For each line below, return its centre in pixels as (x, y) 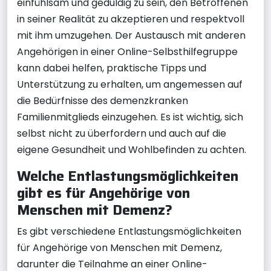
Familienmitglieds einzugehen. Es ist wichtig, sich (130, 117)
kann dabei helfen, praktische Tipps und (112, 68)
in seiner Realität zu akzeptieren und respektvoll (131, 19)
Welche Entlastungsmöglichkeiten (128, 175)
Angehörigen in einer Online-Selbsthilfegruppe (127, 51)
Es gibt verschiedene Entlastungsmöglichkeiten (129, 231)
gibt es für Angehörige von (103, 192)
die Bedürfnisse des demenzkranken (103, 100)
